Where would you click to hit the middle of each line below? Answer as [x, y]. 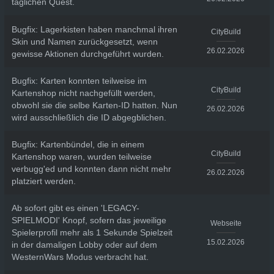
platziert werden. [43, 181]
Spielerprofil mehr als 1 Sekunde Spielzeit [92, 232]
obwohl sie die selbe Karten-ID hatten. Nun [94, 105]
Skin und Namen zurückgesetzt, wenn [84, 41]
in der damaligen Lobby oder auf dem [84, 245]
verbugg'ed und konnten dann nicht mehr [91, 169]
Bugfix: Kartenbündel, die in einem [78, 144]
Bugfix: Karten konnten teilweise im [79, 81]
